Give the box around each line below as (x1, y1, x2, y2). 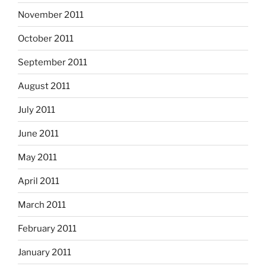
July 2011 (18, 104, 55, 115)
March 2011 (18, 199, 66, 210)
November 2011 (18, 9, 84, 20)
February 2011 (18, 223, 77, 234)
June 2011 (18, 128, 59, 139)
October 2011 (18, 33, 74, 44)
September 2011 (18, 56, 87, 68)
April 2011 (18, 175, 59, 186)
